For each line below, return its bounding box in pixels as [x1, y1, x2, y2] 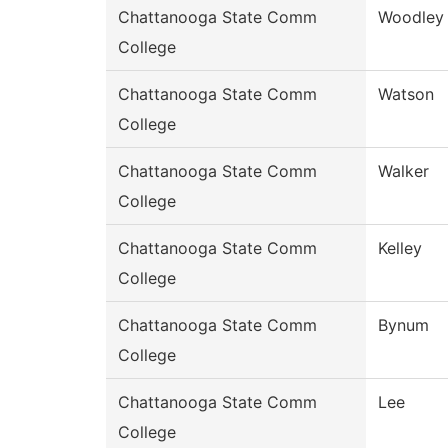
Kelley [378, 238, 422, 259]
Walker [378, 161, 429, 182]
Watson [378, 84, 434, 105]
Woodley [378, 7, 444, 28]
